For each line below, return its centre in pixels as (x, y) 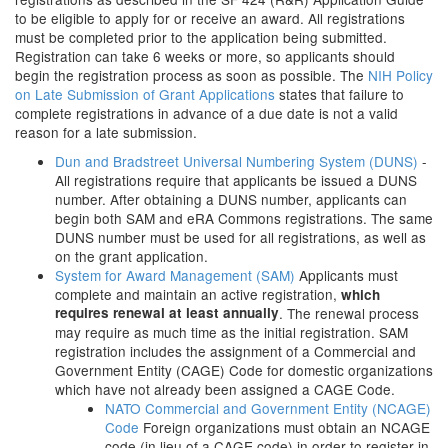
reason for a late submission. (106, 132)
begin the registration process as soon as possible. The (191, 75)
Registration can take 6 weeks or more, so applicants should (205, 56)
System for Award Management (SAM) (175, 275)
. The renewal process (349, 313)
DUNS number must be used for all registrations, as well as (240, 237)
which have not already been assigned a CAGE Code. (225, 389)
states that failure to (339, 94)
